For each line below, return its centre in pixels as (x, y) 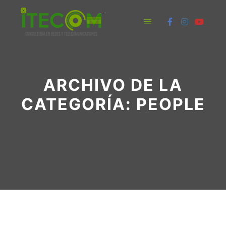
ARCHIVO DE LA (113, 85)
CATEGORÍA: (78, 104)
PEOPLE (171, 104)
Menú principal (176, 34)
